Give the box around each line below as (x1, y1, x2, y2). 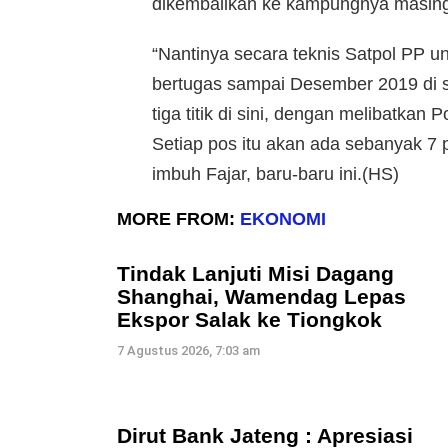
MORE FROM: (117, 209, 240, 230)
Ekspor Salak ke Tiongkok (117, 308, 382, 332)
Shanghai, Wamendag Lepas (117, 285, 406, 309)
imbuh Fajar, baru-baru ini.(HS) (152, 164, 399, 185)
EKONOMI (240, 209, 326, 230)
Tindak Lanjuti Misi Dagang (117, 262, 394, 286)
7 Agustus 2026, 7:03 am (117, 343, 260, 359)
